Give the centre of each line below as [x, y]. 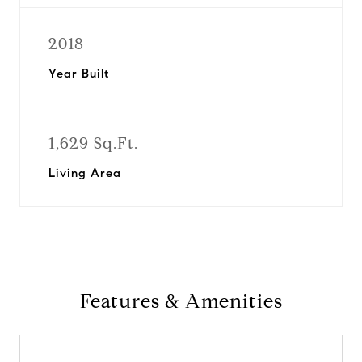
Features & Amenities [181, 301]
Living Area [85, 173]
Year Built [79, 74]
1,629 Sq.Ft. [93, 143]
